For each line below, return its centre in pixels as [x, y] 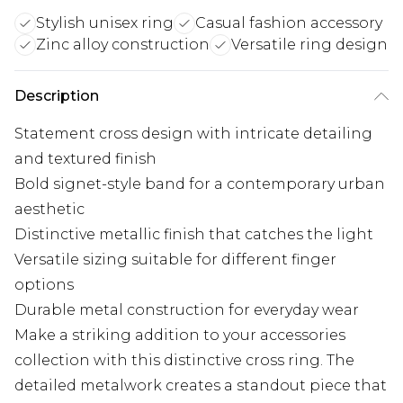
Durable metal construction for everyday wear [187, 309]
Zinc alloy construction [123, 44]
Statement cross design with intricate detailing [193, 133]
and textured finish [85, 158]
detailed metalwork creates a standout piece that [201, 385]
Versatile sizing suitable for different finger [175, 259]
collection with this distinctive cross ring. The [184, 360]
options [44, 284]
